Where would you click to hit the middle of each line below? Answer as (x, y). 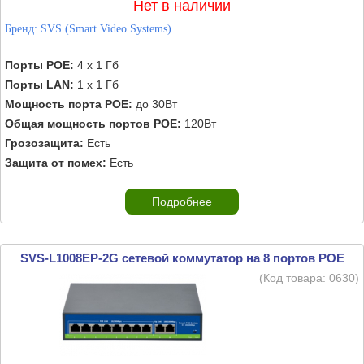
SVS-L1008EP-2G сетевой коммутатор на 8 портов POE (182, 258)
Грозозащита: (44, 143)
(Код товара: (294, 278)
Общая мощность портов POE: (93, 123)
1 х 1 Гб (96, 84)
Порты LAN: (39, 84)
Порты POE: (39, 65)
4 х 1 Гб (96, 65)
